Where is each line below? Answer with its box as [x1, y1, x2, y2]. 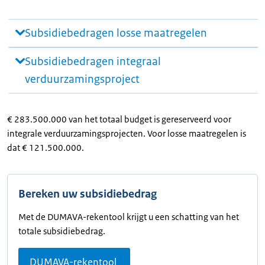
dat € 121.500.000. [7, 141, 84, 153]
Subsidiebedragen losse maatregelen [25, 25, 207, 40]
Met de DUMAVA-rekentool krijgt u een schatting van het [18, 211, 239, 222]
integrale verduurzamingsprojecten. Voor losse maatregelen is [7, 127, 246, 139]
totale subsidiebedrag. [18, 225, 105, 237]
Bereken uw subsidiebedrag [18, 186, 157, 201]
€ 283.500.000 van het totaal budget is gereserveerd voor [7, 113, 231, 125]
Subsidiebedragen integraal [25, 54, 161, 69]
